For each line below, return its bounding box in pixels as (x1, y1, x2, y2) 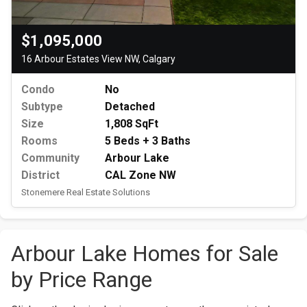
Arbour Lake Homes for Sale (11, 240, 278, 267)
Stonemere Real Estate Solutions (21, 186, 150, 197)
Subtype (21, 99, 63, 113)
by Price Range (11, 266, 152, 293)
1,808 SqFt (105, 116, 158, 130)
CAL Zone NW (105, 168, 176, 182)
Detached (105, 99, 155, 113)
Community (21, 151, 79, 164)
